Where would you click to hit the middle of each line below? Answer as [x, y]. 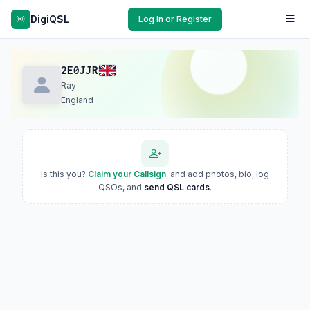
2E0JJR [80, 70]
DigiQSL [50, 19]
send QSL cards [177, 187]
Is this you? [64, 174]
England [77, 100]
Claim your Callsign [127, 174]
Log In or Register [175, 19]
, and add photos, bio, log [218, 174]
